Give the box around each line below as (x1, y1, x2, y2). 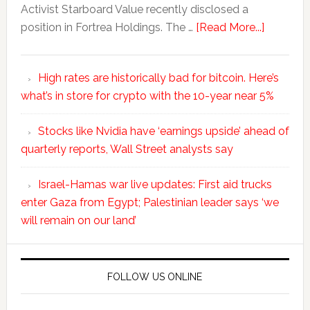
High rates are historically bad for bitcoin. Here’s (37, 71, 279, 84)
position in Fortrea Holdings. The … (20, 21, 196, 34)
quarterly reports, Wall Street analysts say (20, 143, 233, 156)
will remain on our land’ (20, 214, 136, 227)
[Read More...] (195, 21, 264, 34)
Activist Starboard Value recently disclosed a (20, 3, 248, 16)
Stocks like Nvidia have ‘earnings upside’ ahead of (37, 125, 289, 138)
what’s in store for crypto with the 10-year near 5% (20, 89, 274, 102)
